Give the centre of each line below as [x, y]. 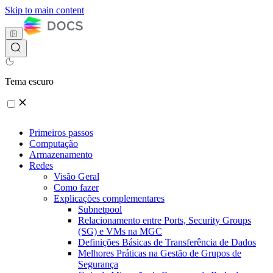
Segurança [98, 264]
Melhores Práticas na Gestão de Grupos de [160, 253]
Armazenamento [61, 155]
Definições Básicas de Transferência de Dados [167, 243]
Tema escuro [29, 82]
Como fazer [76, 188]
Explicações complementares [109, 199]
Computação [54, 144]
